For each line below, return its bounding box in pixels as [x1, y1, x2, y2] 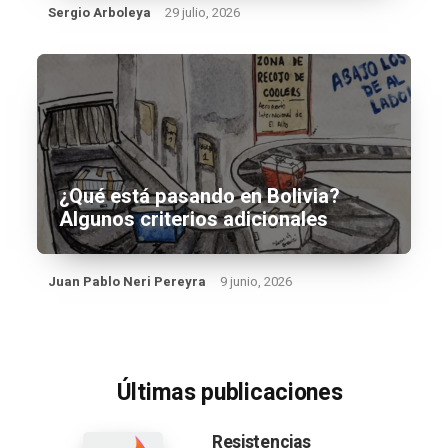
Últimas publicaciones [116, 376, 343, 410]
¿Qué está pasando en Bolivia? [59, 182, 341, 211]
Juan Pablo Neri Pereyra [48, 272, 207, 291]
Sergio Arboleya [48, 3, 152, 22]
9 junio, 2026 [220, 272, 293, 291]
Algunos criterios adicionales [59, 205, 329, 234]
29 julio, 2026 [165, 3, 241, 22]
